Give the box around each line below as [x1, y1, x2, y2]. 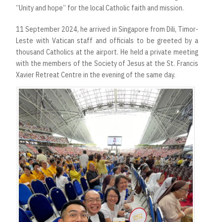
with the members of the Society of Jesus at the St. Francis [16, 59, 198, 68]
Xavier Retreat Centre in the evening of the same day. [16, 70, 175, 80]
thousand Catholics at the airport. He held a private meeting [16, 48, 198, 57]
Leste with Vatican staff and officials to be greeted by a [16, 36, 198, 46]
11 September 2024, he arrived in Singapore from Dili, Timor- [16, 25, 198, 34]
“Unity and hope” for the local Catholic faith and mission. [16, 3, 184, 13]
